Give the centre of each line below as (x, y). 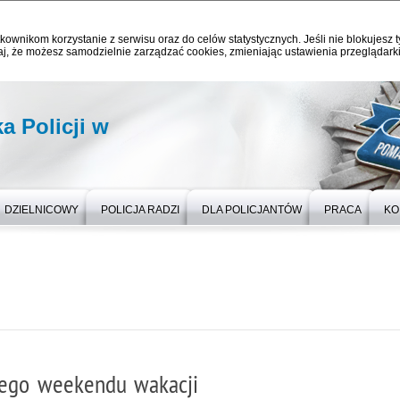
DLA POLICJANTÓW (252, 210)
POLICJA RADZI (140, 210)
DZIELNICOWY (42, 210)
